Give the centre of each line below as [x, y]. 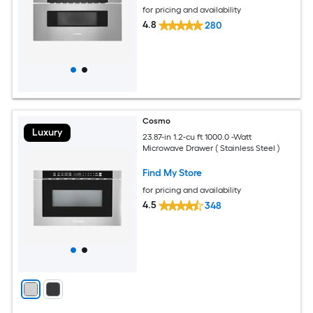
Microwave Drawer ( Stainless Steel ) [212, 148]
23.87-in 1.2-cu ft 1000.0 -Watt [198, 137]
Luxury [47, 132]
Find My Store [173, 173]
